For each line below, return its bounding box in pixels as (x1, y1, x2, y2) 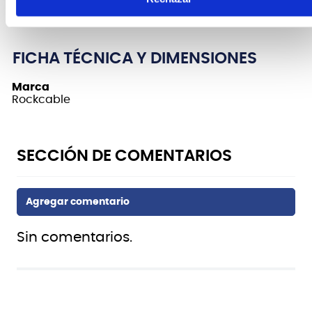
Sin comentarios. (17, 230, 132, 244)
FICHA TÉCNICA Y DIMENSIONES (13, 50, 257, 67)
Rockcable (12, 93, 70, 105)
